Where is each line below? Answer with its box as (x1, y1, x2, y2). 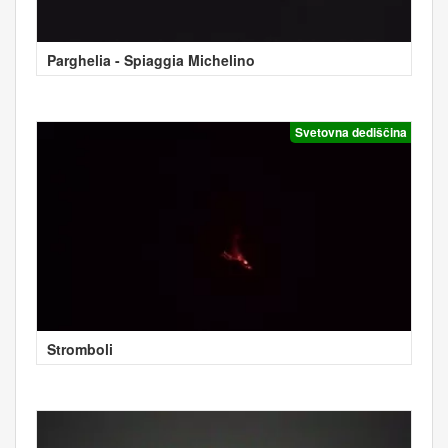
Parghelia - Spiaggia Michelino (47, 49, 255, 70)
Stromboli (47, 339, 113, 360)
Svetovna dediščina (295, 122, 407, 141)
